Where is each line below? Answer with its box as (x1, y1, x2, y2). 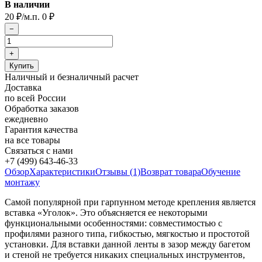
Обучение (201, 167, 240, 177)
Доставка (5, 82, 42, 93)
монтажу (5, 177, 40, 188)
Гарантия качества (5, 125, 78, 135)
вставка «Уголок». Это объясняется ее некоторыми (5, 208, 208, 218)
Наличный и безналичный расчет (5, 72, 139, 82)
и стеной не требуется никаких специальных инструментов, (5, 250, 245, 260)
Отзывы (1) (95, 167, 140, 177)
